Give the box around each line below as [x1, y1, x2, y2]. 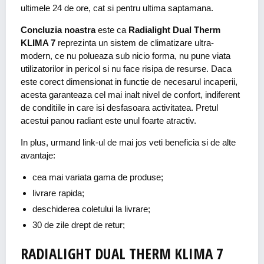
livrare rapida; [32, 188, 84, 199]
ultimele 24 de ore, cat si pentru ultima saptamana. [21, 3, 213, 14]
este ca [95, 25, 128, 35]
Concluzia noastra [21, 25, 95, 35]
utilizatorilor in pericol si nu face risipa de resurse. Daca [21, 64, 232, 74]
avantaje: [21, 150, 55, 161]
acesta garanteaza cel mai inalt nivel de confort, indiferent [21, 90, 240, 100]
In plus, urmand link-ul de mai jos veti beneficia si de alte [21, 137, 236, 148]
